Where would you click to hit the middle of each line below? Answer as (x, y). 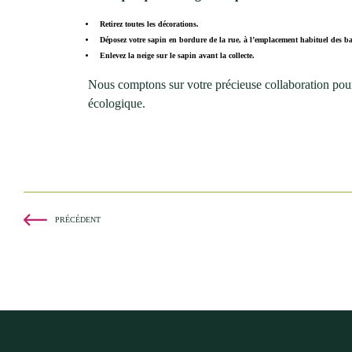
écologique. (117, 103)
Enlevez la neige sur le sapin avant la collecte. (177, 55)
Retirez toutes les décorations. (149, 24)
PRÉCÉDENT (78, 220)
